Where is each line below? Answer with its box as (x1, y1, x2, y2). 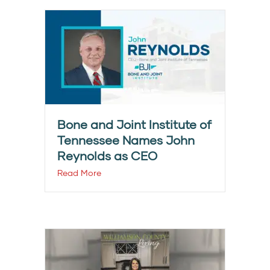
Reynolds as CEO (57, 148, 157, 163)
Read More (57, 168, 101, 178)
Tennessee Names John (57, 133, 195, 148)
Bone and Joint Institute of (57, 117, 212, 132)
